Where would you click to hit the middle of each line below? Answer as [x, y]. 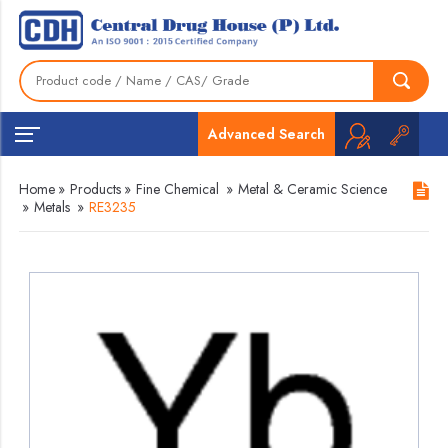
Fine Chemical [178, 189]
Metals [52, 207]
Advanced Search [266, 133]
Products [96, 189]
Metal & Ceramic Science [313, 189]
